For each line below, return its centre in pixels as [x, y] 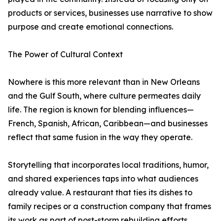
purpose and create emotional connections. [91, 27]
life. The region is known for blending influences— [101, 110]
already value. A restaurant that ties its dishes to [100, 192]
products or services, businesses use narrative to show [110, 13]
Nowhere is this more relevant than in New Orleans [104, 82]
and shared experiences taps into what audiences [103, 179]
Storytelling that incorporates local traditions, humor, [108, 165]
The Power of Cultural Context [65, 54]
